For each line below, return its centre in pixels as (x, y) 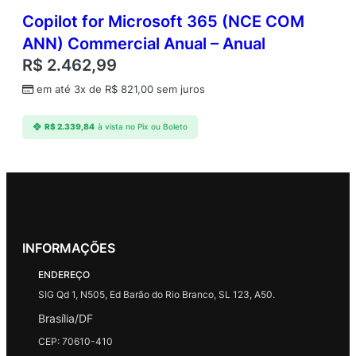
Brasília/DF (66, 318)
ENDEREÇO (64, 274)
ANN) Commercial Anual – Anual (144, 43)
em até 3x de (71, 89)
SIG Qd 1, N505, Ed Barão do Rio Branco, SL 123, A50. (157, 294)
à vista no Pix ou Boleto (142, 127)
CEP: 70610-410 (75, 341)
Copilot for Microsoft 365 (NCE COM (163, 21)
